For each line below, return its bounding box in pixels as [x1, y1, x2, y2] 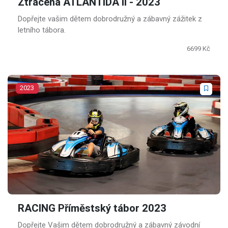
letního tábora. [18, 25, 66, 35]
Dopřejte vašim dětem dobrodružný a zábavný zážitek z [18, 14, 202, 24]
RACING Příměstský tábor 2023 [18, 201, 166, 217]
